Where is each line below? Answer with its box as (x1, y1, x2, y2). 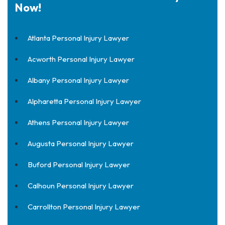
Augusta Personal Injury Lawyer (28, 139, 134, 148)
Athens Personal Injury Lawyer (28, 118, 129, 127)
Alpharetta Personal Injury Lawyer (28, 96, 141, 106)
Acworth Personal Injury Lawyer (28, 54, 135, 64)
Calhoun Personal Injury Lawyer (28, 181, 134, 190)
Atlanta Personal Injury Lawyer (28, 33, 129, 43)
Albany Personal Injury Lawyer (28, 75, 129, 85)
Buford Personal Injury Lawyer (28, 160, 130, 169)
